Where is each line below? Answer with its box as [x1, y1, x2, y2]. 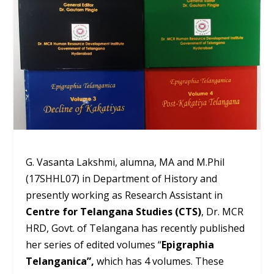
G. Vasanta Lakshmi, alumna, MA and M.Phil [26, 155, 225, 169]
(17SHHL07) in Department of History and [26, 171, 218, 185]
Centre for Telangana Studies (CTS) [26, 204, 202, 218]
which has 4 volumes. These [97, 254, 224, 268]
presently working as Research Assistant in [26, 188, 223, 202]
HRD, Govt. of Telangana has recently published [26, 221, 245, 235]
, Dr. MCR [201, 204, 244, 218]
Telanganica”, [26, 254, 97, 268]
